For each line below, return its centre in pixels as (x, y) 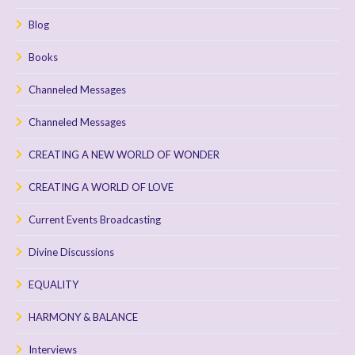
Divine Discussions (71, 252)
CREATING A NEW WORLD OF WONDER (124, 154)
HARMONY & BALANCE (83, 317)
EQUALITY (53, 284)
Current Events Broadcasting (95, 219)
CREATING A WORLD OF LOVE (101, 187)
